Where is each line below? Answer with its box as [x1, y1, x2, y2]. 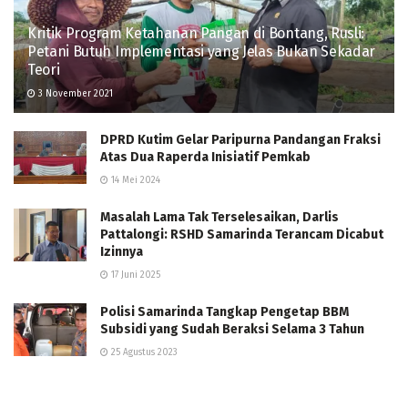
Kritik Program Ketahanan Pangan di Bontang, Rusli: [27, 25, 364, 43]
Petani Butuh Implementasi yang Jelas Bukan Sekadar [27, 43, 375, 61]
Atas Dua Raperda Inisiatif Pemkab [100, 149, 311, 166]
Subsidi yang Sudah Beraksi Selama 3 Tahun [100, 321, 364, 338]
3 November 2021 [36, 88, 113, 100]
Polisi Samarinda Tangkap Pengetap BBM [100, 304, 349, 321]
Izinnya [100, 244, 143, 260]
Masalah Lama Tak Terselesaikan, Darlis [100, 209, 339, 226]
